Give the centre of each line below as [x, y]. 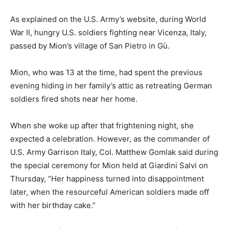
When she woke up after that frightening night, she [102, 125]
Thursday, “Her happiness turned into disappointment [107, 178]
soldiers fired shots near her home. [74, 99]
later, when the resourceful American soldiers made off [110, 192]
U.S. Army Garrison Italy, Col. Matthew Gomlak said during [114, 152]
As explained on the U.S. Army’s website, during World [108, 19]
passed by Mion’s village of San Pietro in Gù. [90, 45]
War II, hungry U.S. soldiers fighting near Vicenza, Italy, [108, 32]
